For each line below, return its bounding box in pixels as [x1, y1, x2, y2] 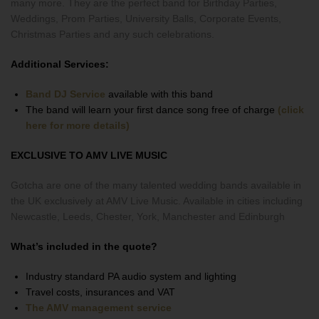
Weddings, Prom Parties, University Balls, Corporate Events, [11, 13, 281, 24]
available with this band [105, 88, 213, 100]
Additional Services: [11, 58, 109, 70]
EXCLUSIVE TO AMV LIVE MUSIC [11, 150, 167, 161]
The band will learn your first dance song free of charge [26, 104, 278, 115]
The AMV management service [26, 302, 172, 313]
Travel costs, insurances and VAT [26, 286, 175, 298]
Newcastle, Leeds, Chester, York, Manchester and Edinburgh [11, 211, 285, 222]
